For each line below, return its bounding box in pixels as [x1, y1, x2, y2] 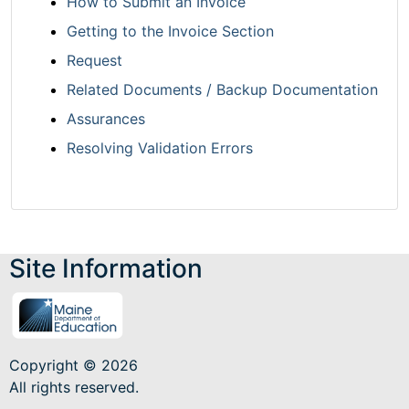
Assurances [67, 110, 145, 129]
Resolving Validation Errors [67, 139, 253, 158]
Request [67, 51, 122, 70]
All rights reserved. [9, 378, 139, 397]
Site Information [9, 253, 203, 285]
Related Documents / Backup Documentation [67, 80, 378, 100]
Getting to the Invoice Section [67, 22, 274, 41]
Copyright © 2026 [9, 356, 138, 375]
